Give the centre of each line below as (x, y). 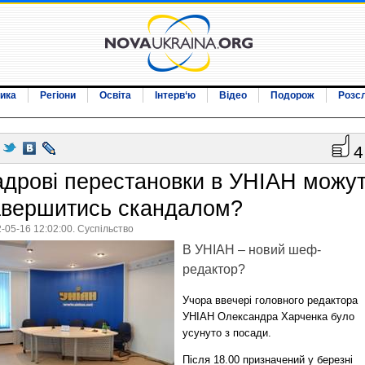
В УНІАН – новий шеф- (252, 250)
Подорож (292, 95)
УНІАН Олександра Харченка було (268, 317)
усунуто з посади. (227, 333)
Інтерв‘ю (175, 95)
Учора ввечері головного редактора (270, 300)
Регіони (58, 95)
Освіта (115, 95)
